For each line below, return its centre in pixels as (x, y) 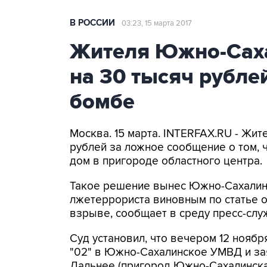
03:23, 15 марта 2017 (157, 23)
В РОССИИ (92, 23)
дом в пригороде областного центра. (166, 161)
